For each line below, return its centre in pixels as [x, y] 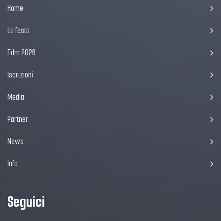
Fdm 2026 [21, 52]
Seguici [26, 202]
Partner [18, 119]
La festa [18, 30]
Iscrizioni [20, 74]
